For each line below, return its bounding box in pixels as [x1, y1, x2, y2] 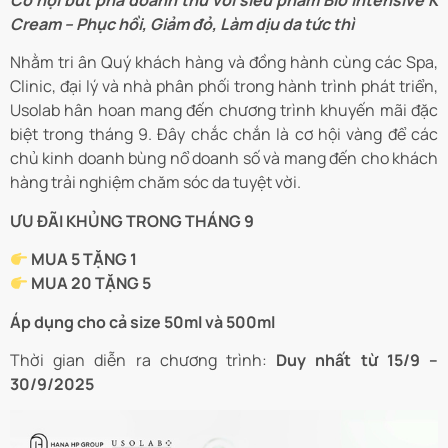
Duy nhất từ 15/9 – [276, 349, 439, 371]
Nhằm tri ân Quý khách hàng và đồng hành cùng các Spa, [10, 51, 438, 74]
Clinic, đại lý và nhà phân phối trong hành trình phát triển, [10, 75, 438, 98]
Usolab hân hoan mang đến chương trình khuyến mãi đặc [10, 99, 438, 122]
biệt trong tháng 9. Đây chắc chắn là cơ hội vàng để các [10, 123, 438, 146]
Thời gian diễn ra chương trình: [10, 349, 277, 371]
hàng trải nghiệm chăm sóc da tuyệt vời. [10, 171, 301, 194]
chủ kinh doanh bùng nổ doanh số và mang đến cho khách [10, 147, 438, 170]
